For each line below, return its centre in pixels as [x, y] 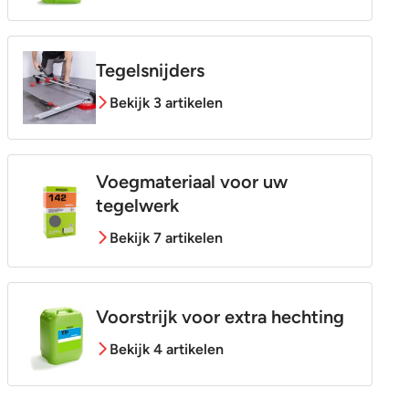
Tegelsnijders [150, 70]
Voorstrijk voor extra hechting [220, 316]
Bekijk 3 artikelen [166, 102]
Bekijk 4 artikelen [166, 349]
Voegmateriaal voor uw [191, 181]
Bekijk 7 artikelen [166, 237]
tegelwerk [137, 205]
